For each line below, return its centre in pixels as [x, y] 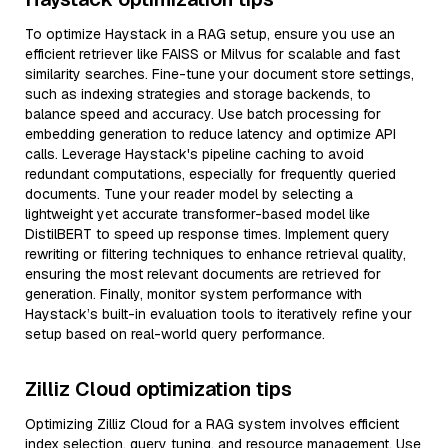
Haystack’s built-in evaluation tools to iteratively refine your [218, 314]
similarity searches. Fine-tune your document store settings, [219, 74]
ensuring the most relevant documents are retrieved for [203, 274]
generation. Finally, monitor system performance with [193, 294]
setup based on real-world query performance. [175, 334]
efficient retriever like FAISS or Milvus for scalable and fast [212, 54]
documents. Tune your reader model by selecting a [189, 194]
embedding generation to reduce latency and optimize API [210, 134]
